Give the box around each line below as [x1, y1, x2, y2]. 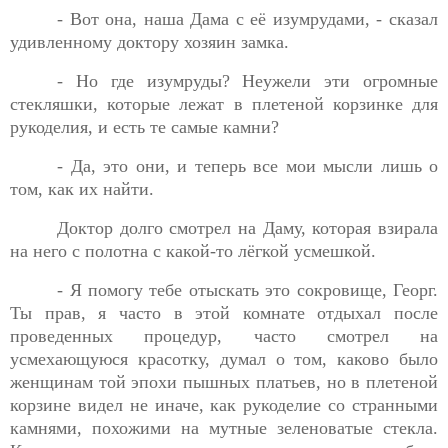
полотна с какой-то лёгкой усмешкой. [85, 240, 376, 261]
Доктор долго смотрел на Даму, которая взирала [57, 217, 438, 238]
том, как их [10, 179, 103, 200]
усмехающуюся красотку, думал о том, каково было [10, 348, 438, 369]
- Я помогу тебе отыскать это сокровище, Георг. [57, 279, 438, 300]
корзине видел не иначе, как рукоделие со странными [10, 394, 438, 415]
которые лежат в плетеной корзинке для [107, 94, 439, 115]
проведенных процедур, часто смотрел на [10, 325, 438, 346]
